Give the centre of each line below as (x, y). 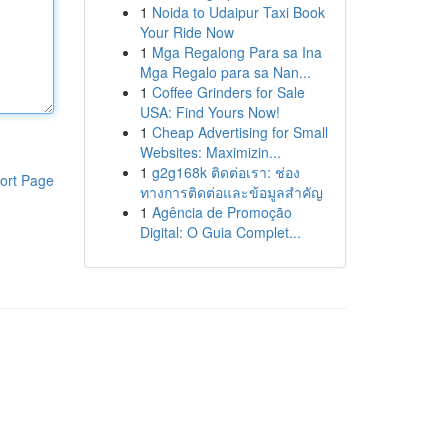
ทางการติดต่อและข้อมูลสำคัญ (231, 192)
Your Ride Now (186, 32)
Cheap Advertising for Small (239, 132)
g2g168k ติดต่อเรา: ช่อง (225, 172)
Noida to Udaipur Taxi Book (238, 12)
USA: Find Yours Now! (209, 112)
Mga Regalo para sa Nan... (225, 72)
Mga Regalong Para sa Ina (236, 52)
